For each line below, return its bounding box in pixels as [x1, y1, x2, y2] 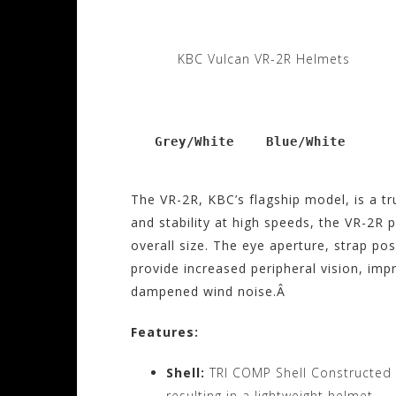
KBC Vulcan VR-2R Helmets [177, 49, 350, 67]
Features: [131, 323, 199, 340]
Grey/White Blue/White [131, 133, 346, 148]
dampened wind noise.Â [131, 282, 290, 300]
